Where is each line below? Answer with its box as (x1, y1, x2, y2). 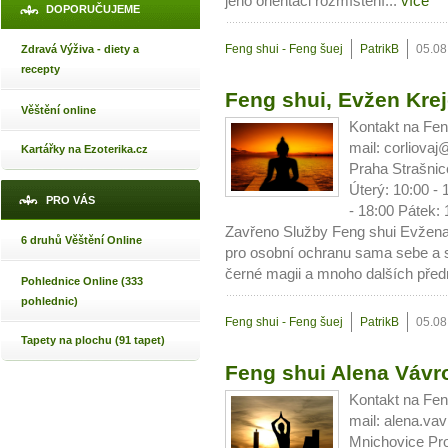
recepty (21, 63, 60, 75)
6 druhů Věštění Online (21, 234, 142, 246)
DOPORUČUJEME (46, 3, 140, 15)
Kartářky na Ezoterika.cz (21, 143, 148, 155)
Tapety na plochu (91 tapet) (21, 334, 165, 346)
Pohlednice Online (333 (21, 275, 143, 287)
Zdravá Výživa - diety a (21, 43, 139, 55)
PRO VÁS (46, 194, 95, 206)
